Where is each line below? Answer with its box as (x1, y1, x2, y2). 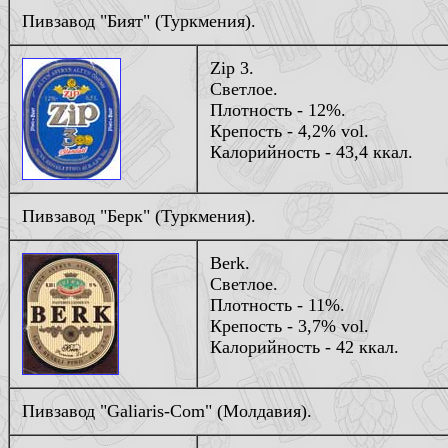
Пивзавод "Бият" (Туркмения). (22, 11, 256, 31)
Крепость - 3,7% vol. (210, 316, 369, 336)
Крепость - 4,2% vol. (210, 121, 369, 141)
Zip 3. (210, 58, 254, 78)
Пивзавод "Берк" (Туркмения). (22, 206, 256, 226)
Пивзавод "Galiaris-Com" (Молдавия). (22, 401, 312, 421)
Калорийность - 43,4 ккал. (210, 142, 413, 162)
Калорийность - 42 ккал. (210, 337, 399, 357)
